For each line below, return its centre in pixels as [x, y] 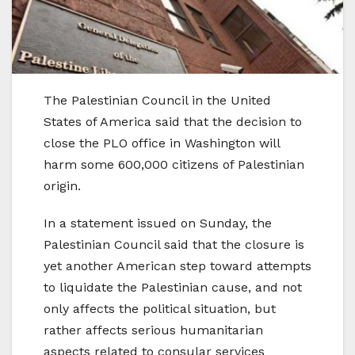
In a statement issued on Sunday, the [158, 223]
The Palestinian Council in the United [157, 100]
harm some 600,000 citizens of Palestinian [174, 164]
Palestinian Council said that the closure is [174, 244]
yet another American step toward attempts [177, 265]
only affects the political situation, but [160, 308]
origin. [62, 185]
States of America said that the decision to [173, 121]
